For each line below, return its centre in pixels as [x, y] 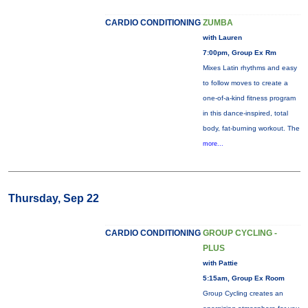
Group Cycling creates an [243, 293]
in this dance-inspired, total [245, 113]
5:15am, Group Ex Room [243, 278]
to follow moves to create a [245, 83]
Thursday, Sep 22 [53, 198]
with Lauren [222, 37]
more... [213, 144]
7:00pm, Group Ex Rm [239, 53]
